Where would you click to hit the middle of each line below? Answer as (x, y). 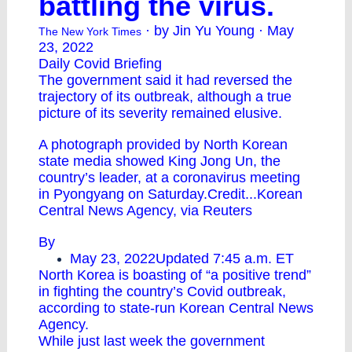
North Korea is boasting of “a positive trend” (175, 275)
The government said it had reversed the (165, 80)
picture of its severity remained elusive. (160, 113)
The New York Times (90, 31)
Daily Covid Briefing (100, 64)
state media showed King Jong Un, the (159, 161)
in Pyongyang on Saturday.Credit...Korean (170, 194)
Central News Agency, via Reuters (145, 211)
